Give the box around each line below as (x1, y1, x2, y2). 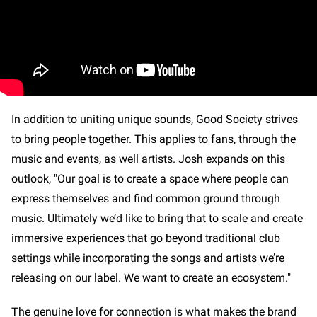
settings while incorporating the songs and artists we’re (11, 250, 284, 265)
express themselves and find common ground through (11, 191, 280, 205)
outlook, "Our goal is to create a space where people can (11, 171, 289, 185)
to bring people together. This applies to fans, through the (11, 132, 296, 146)
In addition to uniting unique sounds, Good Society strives (11, 112, 298, 126)
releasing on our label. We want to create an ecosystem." (11, 270, 291, 284)
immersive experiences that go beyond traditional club (11, 231, 280, 245)
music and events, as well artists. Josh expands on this (11, 151, 285, 166)
